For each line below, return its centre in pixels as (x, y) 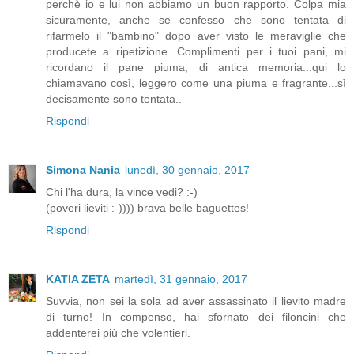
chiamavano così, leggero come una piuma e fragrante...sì (196, 83)
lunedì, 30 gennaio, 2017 (187, 170)
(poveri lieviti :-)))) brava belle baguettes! (147, 208)
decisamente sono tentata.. (114, 99)
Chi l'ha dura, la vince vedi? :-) (122, 192)
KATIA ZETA (78, 279)
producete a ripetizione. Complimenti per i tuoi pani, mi (196, 52)
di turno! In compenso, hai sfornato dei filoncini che (196, 317)
